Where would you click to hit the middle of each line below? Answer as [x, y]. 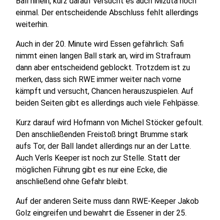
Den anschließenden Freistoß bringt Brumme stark [102, 134]
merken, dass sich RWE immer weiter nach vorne [98, 79]
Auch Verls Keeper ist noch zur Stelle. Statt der [98, 158]
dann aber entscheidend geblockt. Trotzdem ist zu [103, 68]
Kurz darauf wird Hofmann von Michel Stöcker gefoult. [110, 123]
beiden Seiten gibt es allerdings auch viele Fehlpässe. [108, 103]
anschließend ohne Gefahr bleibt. [72, 181]
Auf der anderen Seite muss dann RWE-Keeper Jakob [107, 201]
